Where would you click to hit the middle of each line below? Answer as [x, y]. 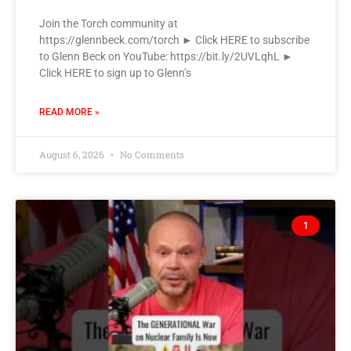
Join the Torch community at [109, 23]
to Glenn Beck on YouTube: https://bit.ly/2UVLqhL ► [166, 56]
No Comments [151, 154]
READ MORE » [69, 112]
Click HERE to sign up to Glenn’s [115, 72]
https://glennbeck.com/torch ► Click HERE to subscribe [174, 40]
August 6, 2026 [73, 154]
